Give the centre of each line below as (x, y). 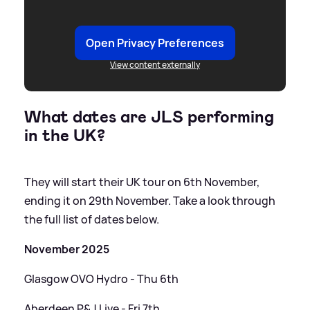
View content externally (155, 65)
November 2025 (67, 249)
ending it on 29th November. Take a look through (150, 201)
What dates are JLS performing (149, 117)
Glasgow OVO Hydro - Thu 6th (101, 279)
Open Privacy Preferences (155, 43)
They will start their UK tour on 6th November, (142, 182)
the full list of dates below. (92, 220)
